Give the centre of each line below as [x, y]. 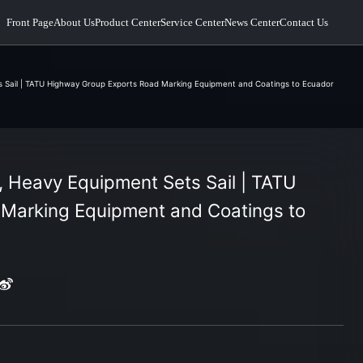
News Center [252, 23]
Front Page [30, 23]
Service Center [192, 23]
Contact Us [303, 23]
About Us [74, 23]
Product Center [127, 23]
